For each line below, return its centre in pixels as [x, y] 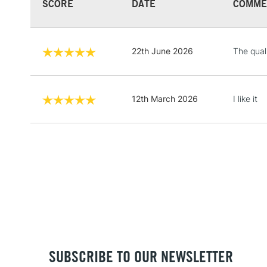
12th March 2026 [165, 98]
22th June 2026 [162, 51]
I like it [245, 98]
